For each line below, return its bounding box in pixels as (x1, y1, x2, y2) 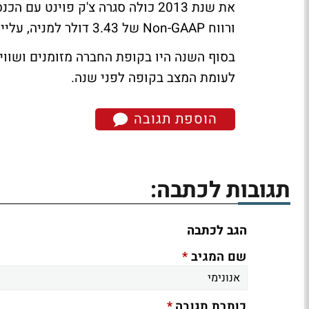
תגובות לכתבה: (150, 174, 290, 207)
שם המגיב (188, 248, 247, 267)
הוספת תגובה (130, 109, 217, 129)
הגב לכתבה (186, 221, 248, 241)
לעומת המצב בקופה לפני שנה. (71, 68, 235, 88)
